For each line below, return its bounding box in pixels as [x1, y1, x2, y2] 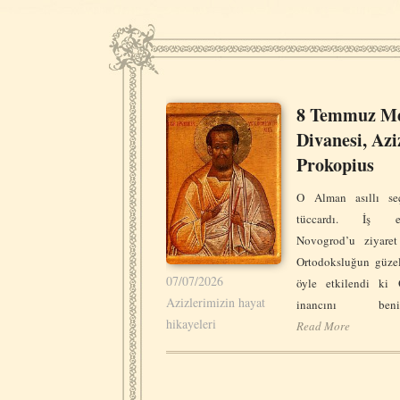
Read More [296, 318, 351, 334]
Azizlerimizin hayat [166, 293, 265, 311]
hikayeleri [166, 314, 216, 332]
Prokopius [296, 152, 375, 178]
